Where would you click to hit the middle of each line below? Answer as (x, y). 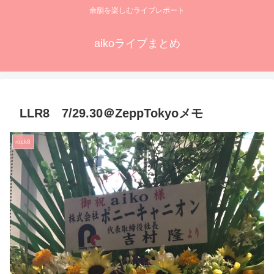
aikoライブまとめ (137, 44)
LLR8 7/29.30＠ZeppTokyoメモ (111, 113)
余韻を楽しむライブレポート (137, 11)
